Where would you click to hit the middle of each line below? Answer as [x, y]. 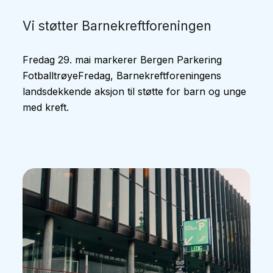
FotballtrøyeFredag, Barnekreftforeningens [122, 76]
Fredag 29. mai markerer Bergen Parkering [122, 60]
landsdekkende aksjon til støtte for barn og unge [135, 91]
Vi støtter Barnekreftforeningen [117, 26]
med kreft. [46, 107]
